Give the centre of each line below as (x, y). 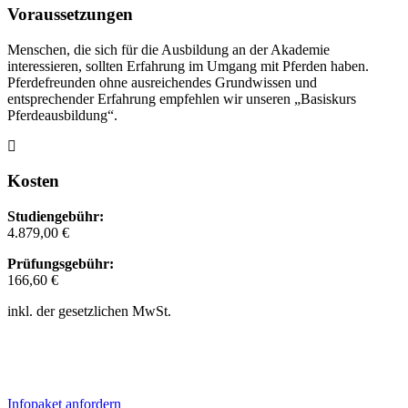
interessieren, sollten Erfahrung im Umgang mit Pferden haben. (188, 66)
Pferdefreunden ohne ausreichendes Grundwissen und (162, 82)
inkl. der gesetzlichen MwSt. (89, 311)
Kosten (33, 181)
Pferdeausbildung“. (62, 115)
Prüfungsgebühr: (61, 264)
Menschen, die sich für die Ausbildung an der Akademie (168, 49)
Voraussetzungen (70, 14)
